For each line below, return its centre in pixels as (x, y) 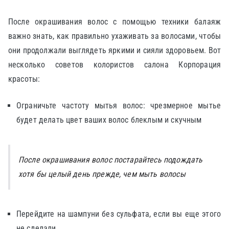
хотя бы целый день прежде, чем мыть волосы (102, 174)
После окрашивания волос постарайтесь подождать (111, 160)
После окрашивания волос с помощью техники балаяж (114, 22)
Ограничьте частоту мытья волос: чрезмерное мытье (119, 106)
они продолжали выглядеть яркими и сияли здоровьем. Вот (114, 50)
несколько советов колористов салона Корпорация (114, 65)
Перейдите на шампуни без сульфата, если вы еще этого (119, 214)
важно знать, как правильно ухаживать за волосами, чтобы (114, 36)
